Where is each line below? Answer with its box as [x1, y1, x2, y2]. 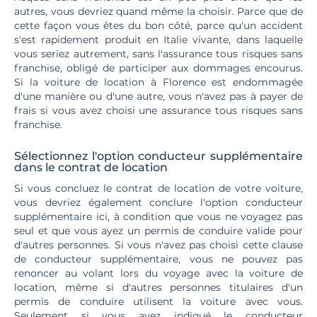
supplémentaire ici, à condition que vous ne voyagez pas [14, 210, 303, 223]
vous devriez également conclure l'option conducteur [14, 196, 303, 209]
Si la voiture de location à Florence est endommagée [14, 76, 303, 88]
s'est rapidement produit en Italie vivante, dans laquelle [14, 33, 303, 46]
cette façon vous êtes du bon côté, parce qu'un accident [14, 19, 303, 32]
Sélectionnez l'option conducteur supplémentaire [14, 149, 303, 163]
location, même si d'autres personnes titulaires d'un [14, 281, 303, 294]
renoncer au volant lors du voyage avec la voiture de [14, 267, 303, 279]
